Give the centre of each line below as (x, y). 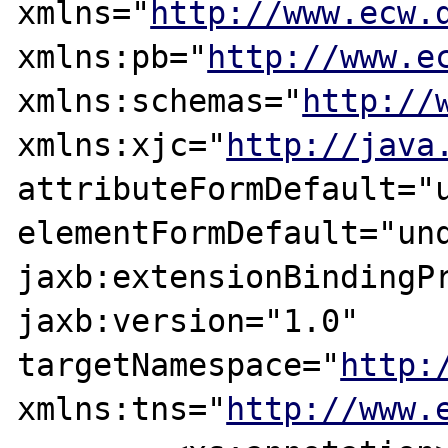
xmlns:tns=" (122, 408)
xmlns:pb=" (112, 56)
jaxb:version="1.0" (188, 320)
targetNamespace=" (179, 364)
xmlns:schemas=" (160, 100)
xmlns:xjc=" (122, 144)
